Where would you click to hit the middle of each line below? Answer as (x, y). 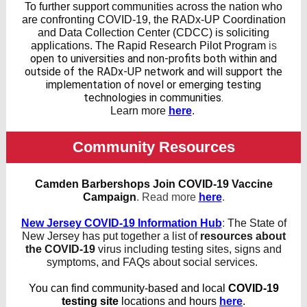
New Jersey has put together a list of (111, 236)
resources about (243, 236)
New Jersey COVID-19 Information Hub (121, 223)
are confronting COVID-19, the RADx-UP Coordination (153, 20)
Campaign (109, 197)
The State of (257, 223)
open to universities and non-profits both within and (153, 59)
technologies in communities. (153, 98)
